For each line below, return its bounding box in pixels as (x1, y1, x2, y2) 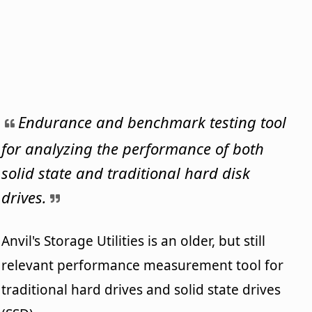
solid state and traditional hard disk (1, 162, 251, 183)
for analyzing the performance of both (1, 137, 265, 159)
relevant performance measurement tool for (1, 256, 284, 274)
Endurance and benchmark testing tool (18, 111, 287, 132)
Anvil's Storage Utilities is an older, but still (1, 231, 266, 250)
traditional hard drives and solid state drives (1, 280, 281, 299)
